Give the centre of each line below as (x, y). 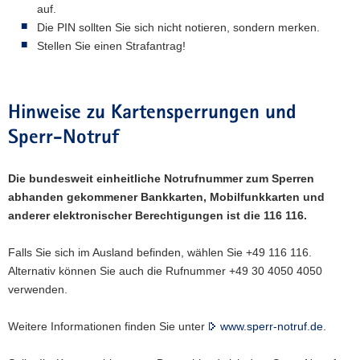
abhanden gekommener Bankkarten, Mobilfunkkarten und (166, 197)
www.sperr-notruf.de (272, 326)
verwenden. (38, 289)
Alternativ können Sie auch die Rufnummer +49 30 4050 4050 (165, 271)
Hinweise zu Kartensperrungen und (152, 114)
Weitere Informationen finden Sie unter (108, 326)
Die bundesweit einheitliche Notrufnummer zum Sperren (161, 178)
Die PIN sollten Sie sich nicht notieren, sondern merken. (178, 27)
